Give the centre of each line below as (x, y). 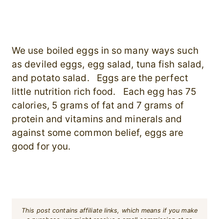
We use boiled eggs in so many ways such (105, 51)
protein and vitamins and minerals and (97, 119)
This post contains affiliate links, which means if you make (109, 211)
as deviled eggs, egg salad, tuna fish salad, (108, 65)
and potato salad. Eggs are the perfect (100, 78)
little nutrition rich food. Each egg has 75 (104, 92)
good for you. (41, 147)
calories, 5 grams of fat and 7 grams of (98, 106)
